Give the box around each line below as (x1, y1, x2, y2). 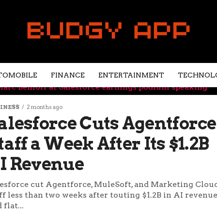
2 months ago (27, 104, 62, 110)
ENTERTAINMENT (98, 71, 164, 79)
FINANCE (51, 71, 85, 79)
